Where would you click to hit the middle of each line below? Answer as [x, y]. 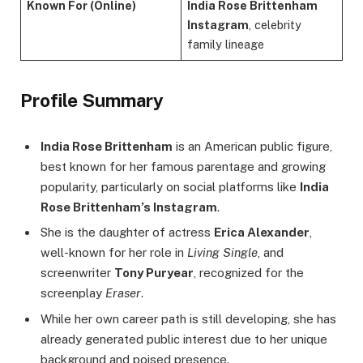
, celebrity [275, 24]
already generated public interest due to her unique [184, 339]
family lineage [226, 44]
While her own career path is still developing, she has [188, 318]
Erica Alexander [262, 233]
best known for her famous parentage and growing [183, 166]
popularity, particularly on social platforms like [170, 186]
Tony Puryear [154, 273]
